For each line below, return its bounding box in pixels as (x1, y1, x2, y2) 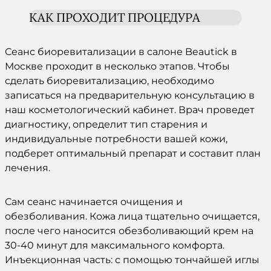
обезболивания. (5, 210, 90, 222)
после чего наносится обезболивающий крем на (5, 224, 253, 237)
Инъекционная (5, 253, 81, 266)
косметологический (28, 103, 130, 116)
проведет (204, 103, 255, 116)
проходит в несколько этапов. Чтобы (43, 60, 230, 72)
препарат (129, 147, 177, 159)
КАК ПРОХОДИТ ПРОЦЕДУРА (29, 9, 200, 25)
